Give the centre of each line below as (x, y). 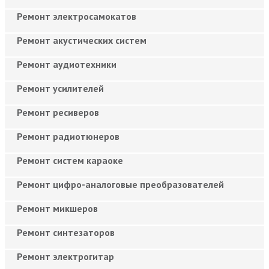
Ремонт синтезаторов (66, 232)
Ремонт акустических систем (82, 40)
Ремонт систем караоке (70, 160)
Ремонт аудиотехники (67, 64)
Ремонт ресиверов (58, 112)
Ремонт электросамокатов (77, 16)
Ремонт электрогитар (65, 256)
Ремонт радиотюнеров (68, 136)
